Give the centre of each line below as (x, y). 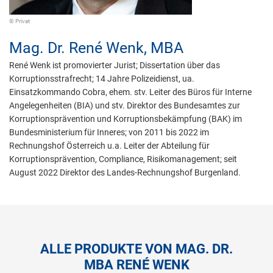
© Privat (19, 21)
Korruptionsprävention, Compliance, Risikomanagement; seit (123, 159)
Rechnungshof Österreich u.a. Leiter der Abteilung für (109, 146)
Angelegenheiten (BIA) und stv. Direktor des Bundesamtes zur (125, 105)
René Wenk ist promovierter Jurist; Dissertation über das (115, 65)
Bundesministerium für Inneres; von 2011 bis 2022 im (109, 132)
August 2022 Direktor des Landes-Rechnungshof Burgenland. (125, 172)
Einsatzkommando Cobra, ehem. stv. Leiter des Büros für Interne (130, 92)
